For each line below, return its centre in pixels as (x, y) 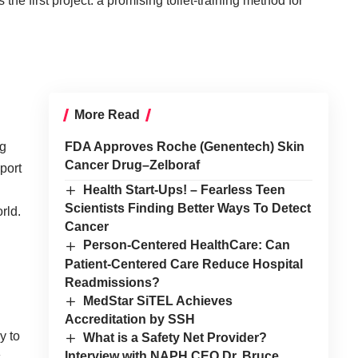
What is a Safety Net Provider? (175, 337)
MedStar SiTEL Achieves (158, 300)
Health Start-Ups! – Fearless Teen (185, 190)
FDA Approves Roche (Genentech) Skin (184, 147)
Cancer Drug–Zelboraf (132, 165)
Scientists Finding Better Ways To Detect (187, 209)
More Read (107, 115)
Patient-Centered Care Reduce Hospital (183, 264)
